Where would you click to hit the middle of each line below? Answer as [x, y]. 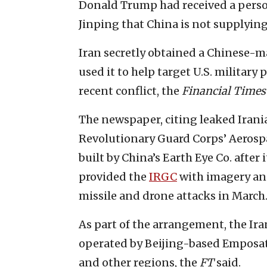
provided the [114, 177]
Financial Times [224, 91]
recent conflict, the [130, 91]
